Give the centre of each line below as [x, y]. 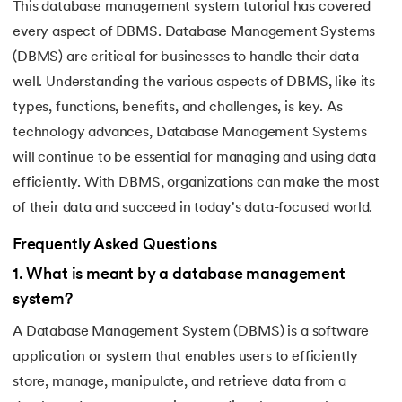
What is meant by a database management [186, 275]
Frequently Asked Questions [115, 246]
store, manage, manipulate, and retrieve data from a [179, 383]
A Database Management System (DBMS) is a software [191, 332]
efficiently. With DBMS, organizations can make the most [196, 183]
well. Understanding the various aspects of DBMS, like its [194, 82]
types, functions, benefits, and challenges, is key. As [178, 107]
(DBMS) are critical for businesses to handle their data [186, 57]
